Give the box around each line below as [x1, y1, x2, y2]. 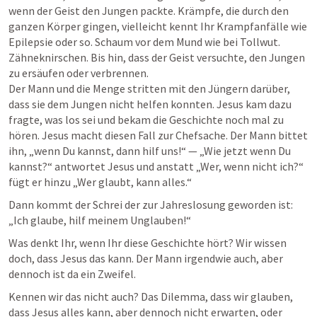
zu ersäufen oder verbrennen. [8, 66, 149, 80]
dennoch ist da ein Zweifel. [8, 267, 136, 281]
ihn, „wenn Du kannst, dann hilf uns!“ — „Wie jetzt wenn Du [8, 144, 291, 158]
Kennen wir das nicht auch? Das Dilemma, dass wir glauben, [8, 289, 293, 304]
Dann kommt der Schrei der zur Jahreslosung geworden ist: [8, 197, 293, 212]
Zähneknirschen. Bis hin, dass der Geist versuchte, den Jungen [8, 50, 305, 64]
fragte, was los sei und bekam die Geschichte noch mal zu [8, 113, 284, 127]
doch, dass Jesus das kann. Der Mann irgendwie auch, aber [8, 251, 283, 265]
